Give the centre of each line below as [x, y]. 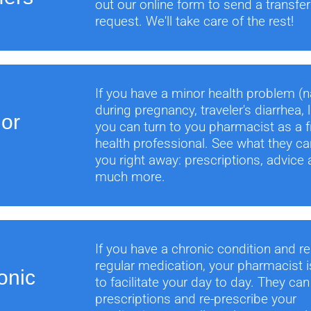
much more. [131, 177]
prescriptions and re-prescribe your [196, 299]
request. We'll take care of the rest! [195, 21]
